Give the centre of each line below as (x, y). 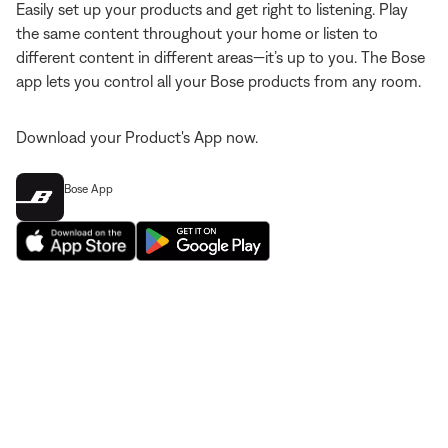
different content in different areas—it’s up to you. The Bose (220, 57)
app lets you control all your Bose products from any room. (218, 81)
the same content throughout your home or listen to (197, 33)
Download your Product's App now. (137, 137)
